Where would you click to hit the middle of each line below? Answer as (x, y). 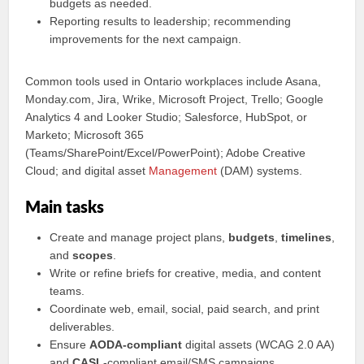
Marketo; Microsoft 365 (85, 135)
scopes (93, 255)
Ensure (70, 344)
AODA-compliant (136, 344)
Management (183, 171)
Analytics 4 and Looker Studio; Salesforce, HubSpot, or (167, 117)
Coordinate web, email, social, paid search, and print (185, 309)
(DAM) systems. (260, 171)
